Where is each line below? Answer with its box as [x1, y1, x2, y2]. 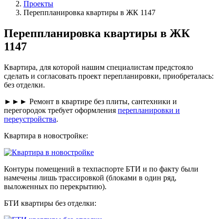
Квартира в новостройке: [4, 131, 88, 140]
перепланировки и [118, 106, 180, 114]
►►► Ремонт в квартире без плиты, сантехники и [4, 97, 177, 106]
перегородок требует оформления [4, 106, 118, 114]
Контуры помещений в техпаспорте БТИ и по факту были [4, 164, 198, 173]
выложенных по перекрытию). [4, 182, 107, 191]
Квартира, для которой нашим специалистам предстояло [4, 63, 193, 71]
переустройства [4, 114, 56, 123]
